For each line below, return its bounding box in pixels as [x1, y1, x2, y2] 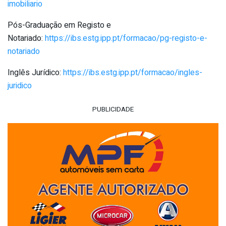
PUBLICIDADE [92, 104, 134, 115]
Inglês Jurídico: [8, 66, 63, 79]
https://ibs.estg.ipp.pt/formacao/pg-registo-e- [45, 32, 207, 44]
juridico [8, 79, 32, 92]
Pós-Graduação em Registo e [8, 19, 111, 31]
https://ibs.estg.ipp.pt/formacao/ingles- [63, 66, 202, 79]
